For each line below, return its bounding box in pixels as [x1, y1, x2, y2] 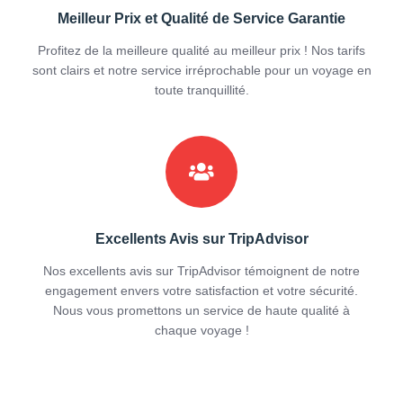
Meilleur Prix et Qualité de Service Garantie [58, 11, 345, 27]
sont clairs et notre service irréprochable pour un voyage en [31, 63, 372, 78]
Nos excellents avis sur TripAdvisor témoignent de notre [43, 264, 360, 279]
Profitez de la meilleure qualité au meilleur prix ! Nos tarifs [38, 43, 365, 58]
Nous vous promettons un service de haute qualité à [53, 303, 350, 318]
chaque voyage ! [154, 323, 249, 338]
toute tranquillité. [154, 83, 249, 98]
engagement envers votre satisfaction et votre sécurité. [45, 283, 358, 299]
